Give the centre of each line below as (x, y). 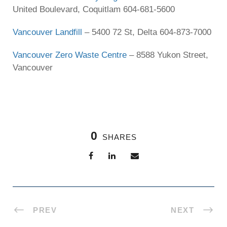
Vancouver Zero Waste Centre (70, 55)
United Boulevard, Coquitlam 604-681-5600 (94, 9)
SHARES (119, 137)
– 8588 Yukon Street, (167, 55)
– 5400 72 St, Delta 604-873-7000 (147, 32)
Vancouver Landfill (47, 32)
